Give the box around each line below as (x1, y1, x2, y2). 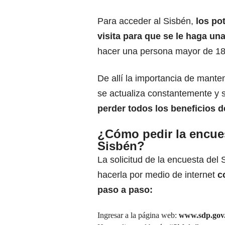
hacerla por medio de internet (97, 170, 217, 180)
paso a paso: (97, 185, 153, 195)
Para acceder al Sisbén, (97, 16, 196, 27)
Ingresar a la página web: (97, 211, 179, 220)
